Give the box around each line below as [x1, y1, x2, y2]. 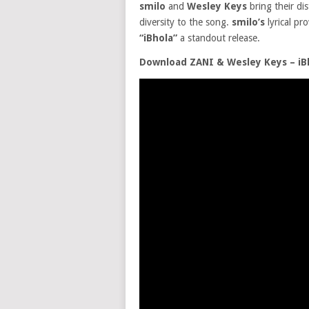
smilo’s [232, 17, 268, 28]
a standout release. [177, 32, 260, 43]
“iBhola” [139, 32, 177, 43]
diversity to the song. [139, 17, 232, 28]
